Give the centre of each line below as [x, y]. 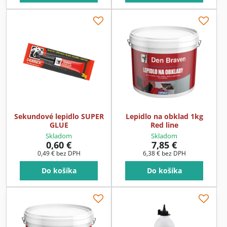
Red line [164, 125]
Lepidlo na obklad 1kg [164, 116]
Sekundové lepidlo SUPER [59, 116]
